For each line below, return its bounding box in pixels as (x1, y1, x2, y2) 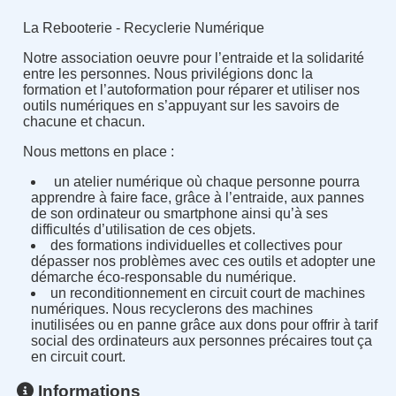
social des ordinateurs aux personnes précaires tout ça (31, 332, 373, 348)
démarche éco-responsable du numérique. (31, 269, 297, 285)
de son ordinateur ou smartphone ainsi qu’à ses (31, 205, 329, 221)
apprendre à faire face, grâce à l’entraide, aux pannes (31, 189, 365, 205)
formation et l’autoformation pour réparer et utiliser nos (22, 81, 360, 97)
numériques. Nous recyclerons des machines (31, 301, 314, 316)
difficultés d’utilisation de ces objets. (31, 221, 256, 237)
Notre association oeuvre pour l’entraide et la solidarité (22, 49, 364, 65)
